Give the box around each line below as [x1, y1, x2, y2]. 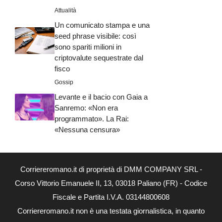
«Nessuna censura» [55, 125, 120, 134]
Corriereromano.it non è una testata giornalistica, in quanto [17, 206, 205, 215]
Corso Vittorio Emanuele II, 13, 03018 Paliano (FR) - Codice [15, 178, 207, 187]
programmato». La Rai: [55, 114, 129, 123]
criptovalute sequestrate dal [55, 53, 143, 62]
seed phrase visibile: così [55, 31, 136, 40]
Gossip [55, 78, 73, 86]
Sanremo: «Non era [55, 103, 118, 112]
